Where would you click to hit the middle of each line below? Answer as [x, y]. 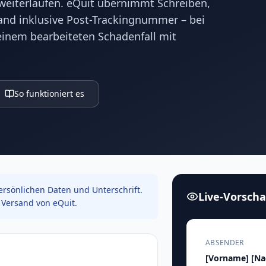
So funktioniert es [49, 94]
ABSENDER [225, 243]
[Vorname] [227, 258]
